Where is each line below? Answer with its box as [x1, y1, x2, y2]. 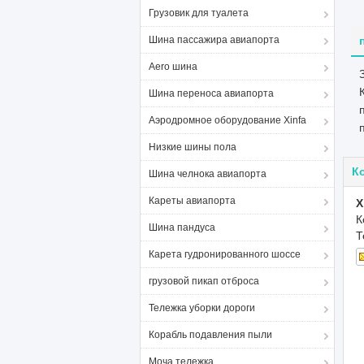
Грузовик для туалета [149, 7, 249, 19]
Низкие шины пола [149, 141, 236, 153]
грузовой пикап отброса [149, 275, 259, 287]
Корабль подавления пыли [149, 329, 272, 340]
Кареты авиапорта [149, 195, 236, 206]
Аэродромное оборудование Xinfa [149, 115, 306, 126]
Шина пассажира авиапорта [149, 34, 279, 45]
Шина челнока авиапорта [149, 168, 266, 180]
